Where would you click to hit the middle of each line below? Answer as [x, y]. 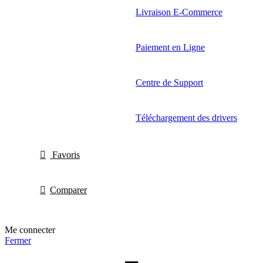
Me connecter [30, 230]
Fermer [18, 241]
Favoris [66, 155]
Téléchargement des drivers [186, 118]
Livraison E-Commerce [179, 12]
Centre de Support [169, 83]
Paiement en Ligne [170, 48]
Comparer [68, 190]
